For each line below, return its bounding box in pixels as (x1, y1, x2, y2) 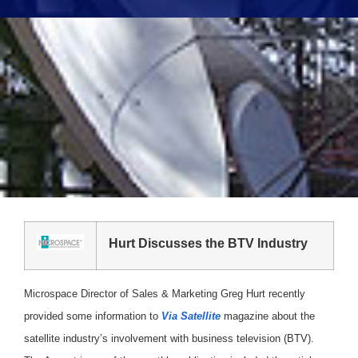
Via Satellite (161, 309, 221, 322)
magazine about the (221, 309, 315, 322)
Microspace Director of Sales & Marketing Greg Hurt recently (24, 287, 305, 300)
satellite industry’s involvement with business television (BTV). (24, 332, 314, 344)
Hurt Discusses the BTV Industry (109, 236, 308, 250)
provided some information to (24, 309, 161, 322)
